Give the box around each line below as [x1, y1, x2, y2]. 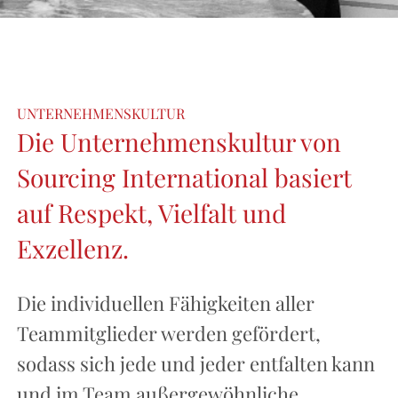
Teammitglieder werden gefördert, [16, 320, 321, 347]
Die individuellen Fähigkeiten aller [16, 290, 314, 317]
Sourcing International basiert [16, 161, 352, 195]
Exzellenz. [16, 232, 129, 266]
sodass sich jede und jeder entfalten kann [16, 350, 375, 378]
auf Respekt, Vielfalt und [16, 196, 286, 230]
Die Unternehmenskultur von [16, 125, 341, 159]
